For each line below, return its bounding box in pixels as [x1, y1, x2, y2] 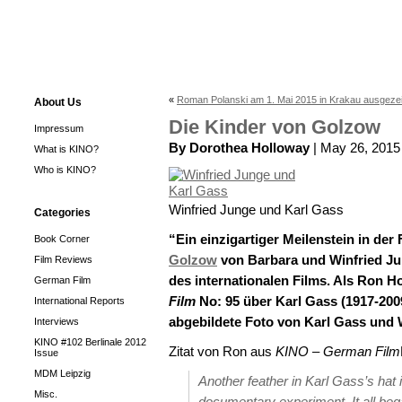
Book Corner [34, 233, 90, 244]
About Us [34, 96, 82, 109]
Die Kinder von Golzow [169, 116, 380, 138]
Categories [34, 206, 91, 219]
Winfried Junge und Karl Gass [169, 202, 344, 217]
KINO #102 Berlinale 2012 [34, 336, 146, 347]
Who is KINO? [34, 164, 96, 175]
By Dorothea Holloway [169, 140, 310, 155]
